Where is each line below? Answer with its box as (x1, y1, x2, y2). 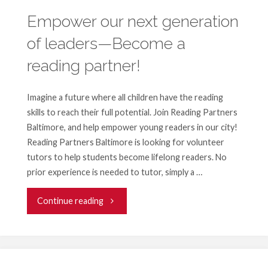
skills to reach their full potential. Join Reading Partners (26, 106, 237, 117)
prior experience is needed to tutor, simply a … (26, 166, 202, 177)
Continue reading (37, 196, 104, 206)
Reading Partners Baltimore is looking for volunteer (26, 136, 224, 147)
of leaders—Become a (26, 34, 185, 53)
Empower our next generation (26, 12, 239, 31)
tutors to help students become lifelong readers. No (26, 151, 227, 162)
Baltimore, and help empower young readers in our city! (26, 121, 237, 132)
